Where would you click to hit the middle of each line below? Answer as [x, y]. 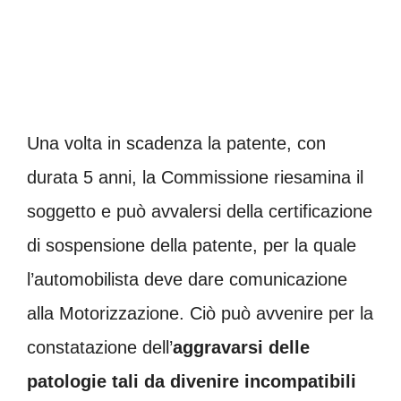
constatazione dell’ [100, 348]
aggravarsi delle [241, 348]
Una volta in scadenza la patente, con [176, 144]
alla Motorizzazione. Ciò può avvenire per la [200, 314]
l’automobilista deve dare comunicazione [187, 280]
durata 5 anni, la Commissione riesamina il [195, 178]
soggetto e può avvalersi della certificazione [200, 212]
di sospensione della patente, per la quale [192, 246]
